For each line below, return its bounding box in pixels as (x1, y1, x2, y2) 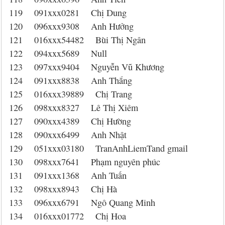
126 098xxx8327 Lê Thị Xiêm (9, 101, 138, 114)
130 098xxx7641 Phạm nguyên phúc (9, 156, 160, 168)
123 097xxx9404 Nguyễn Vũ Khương (9, 61, 164, 73)
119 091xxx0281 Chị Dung (9, 7, 127, 19)
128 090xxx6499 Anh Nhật (9, 129, 127, 141)
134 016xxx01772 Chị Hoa (9, 210, 126, 222)
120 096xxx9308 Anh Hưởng (9, 20, 134, 32)
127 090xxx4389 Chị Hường (9, 115, 131, 127)
